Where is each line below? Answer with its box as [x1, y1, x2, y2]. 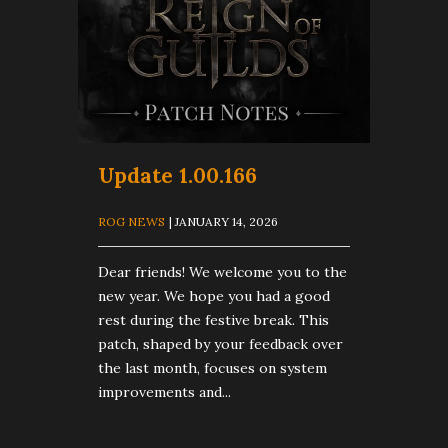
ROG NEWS [98, 213, 165, 229]
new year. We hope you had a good [98, 286, 330, 305]
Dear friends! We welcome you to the [98, 262, 347, 281]
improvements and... [98, 382, 231, 401]
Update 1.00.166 [98, 161, 257, 189]
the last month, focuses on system [98, 358, 327, 377]
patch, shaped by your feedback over [98, 334, 343, 353]
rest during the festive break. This [98, 310, 329, 329]
